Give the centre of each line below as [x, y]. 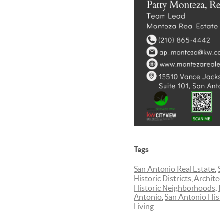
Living [144, 206]
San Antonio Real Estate [174, 169]
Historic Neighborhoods [174, 188]
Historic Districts [162, 179]
